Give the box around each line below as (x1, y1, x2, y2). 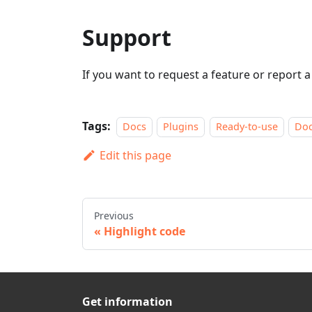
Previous (94, 209, 134, 223)
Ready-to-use (215, 120, 278, 134)
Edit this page (99, 148, 171, 164)
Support (82, 22, 171, 53)
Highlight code (104, 224, 185, 240)
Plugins (163, 120, 199, 134)
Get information (82, 294, 173, 310)
